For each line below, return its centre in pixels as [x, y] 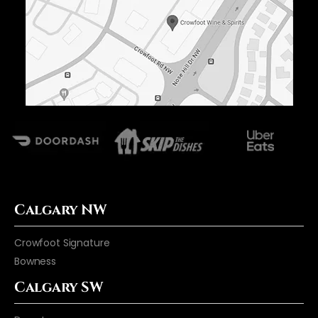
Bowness [35, 261]
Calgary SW [58, 287]
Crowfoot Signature [62, 243]
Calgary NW [60, 210]
